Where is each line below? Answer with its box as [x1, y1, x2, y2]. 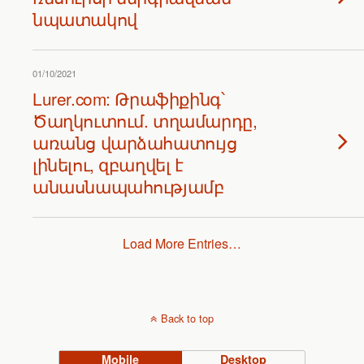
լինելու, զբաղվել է [32, 152, 184, 176]
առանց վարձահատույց [32, 130, 237, 154]
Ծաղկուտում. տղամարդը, [32, 108, 258, 132]
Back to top [161, 310, 214, 326]
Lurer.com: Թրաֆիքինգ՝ [32, 86, 225, 110]
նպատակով [32, 6, 137, 31]
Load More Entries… [123, 234, 241, 253]
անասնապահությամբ [32, 174, 224, 198]
